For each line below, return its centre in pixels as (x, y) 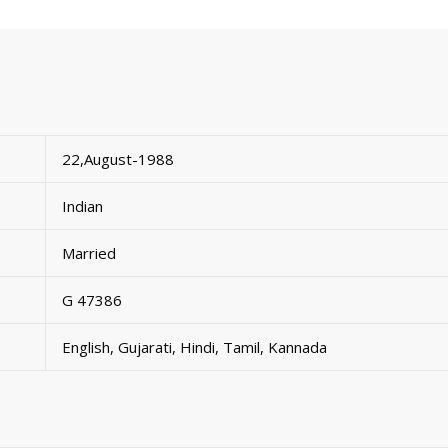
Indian (82, 205)
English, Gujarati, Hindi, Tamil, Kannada (194, 346)
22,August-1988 (118, 158)
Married (89, 252)
